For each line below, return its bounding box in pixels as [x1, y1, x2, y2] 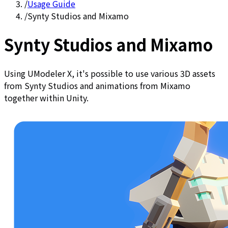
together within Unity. [4, 91, 89, 104]
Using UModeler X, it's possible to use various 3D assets [4, 67, 215, 79]
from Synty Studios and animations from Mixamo [4, 79, 190, 92]
